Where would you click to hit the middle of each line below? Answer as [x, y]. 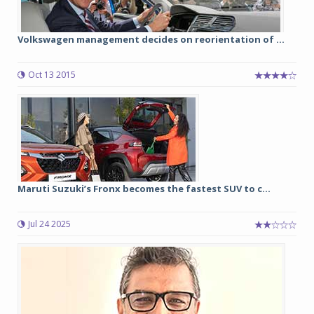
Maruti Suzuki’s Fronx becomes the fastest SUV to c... [144, 189]
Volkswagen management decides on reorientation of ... [151, 40]
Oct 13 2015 [52, 75]
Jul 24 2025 [49, 224]
